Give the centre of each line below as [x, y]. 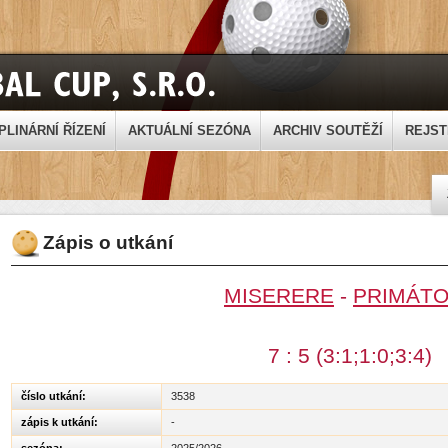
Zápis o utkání [108, 242]
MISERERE [279, 295]
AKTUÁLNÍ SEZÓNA [189, 131]
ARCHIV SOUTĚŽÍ [328, 131]
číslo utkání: [53, 396]
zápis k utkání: [59, 422]
